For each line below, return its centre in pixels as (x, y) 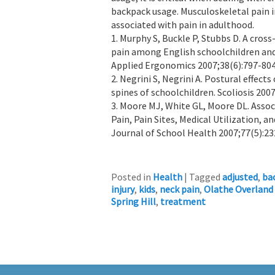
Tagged (205, 176)
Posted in (131, 176)
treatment (183, 201)
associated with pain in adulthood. (183, 24)
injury (123, 189)
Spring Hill (134, 201)
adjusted (240, 176)
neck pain (180, 189)
